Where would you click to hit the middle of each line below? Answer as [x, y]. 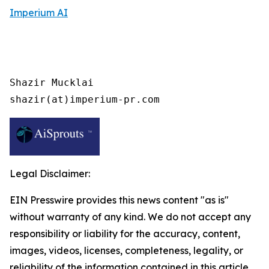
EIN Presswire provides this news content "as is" [119, 200]
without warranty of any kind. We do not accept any [130, 217]
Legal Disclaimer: [50, 174]
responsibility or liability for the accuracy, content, [125, 234]
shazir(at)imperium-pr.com [85, 99]
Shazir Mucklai [52, 83]
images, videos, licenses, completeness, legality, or [126, 250]
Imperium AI [39, 13]
